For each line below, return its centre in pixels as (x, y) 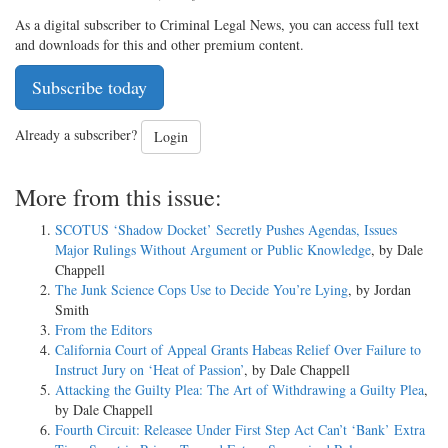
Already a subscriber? (78, 134)
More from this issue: (118, 196)
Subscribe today (89, 86)
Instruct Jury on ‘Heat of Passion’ (149, 369)
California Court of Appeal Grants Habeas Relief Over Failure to (238, 349)
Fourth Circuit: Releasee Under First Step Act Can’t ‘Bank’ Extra (240, 429)
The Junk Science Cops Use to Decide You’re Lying (201, 289)
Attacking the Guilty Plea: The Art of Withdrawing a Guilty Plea (239, 389)
